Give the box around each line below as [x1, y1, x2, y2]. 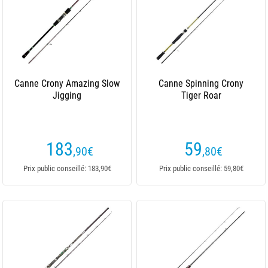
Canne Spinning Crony [159, 78, 243, 89]
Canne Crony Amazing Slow [14, 78, 120, 89]
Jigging [53, 90, 81, 101]
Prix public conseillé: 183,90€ [23, 164, 111, 173]
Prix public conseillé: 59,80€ [159, 164, 243, 173]
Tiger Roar [181, 90, 221, 101]
